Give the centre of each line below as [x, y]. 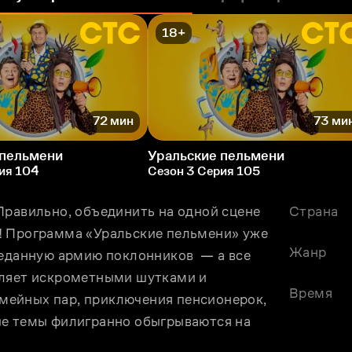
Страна [314, 211]
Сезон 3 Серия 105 [204, 170]
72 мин [113, 121]
